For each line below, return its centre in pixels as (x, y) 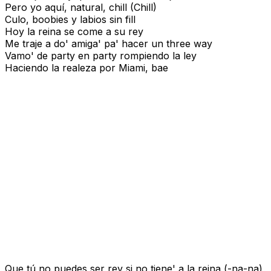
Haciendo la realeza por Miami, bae (87, 68)
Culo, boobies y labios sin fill (70, 20)
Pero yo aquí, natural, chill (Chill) (81, 8)
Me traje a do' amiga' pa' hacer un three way (109, 44)
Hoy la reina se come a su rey (74, 32)
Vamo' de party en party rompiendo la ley (101, 56)
